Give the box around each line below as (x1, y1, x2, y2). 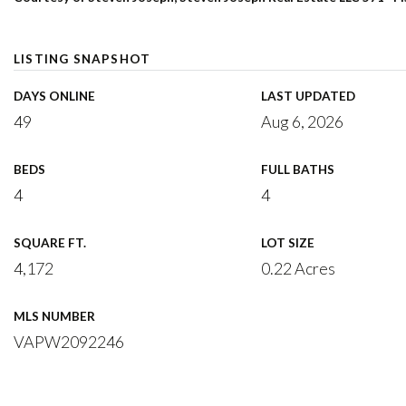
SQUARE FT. (14, 236, 86, 250)
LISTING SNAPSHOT (14, 52, 151, 66)
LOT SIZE (260, 236, 314, 250)
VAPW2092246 (14, 332, 124, 352)
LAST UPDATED (260, 89, 355, 103)
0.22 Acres (260, 258, 335, 278)
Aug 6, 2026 (260, 111, 343, 131)
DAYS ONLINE (14, 89, 95, 103)
